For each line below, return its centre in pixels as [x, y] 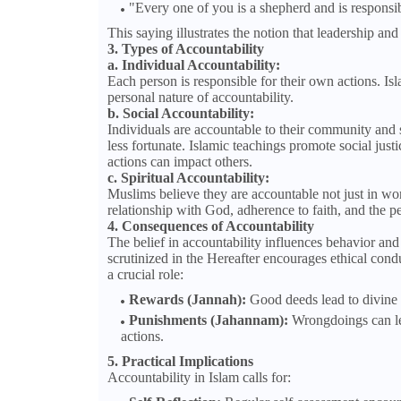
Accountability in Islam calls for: [199, 378]
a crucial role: [145, 275]
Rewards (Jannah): [187, 300]
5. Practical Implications [180, 362]
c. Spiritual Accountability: [188, 178]
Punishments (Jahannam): [208, 320]
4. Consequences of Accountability [210, 226]
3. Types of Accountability [185, 49]
